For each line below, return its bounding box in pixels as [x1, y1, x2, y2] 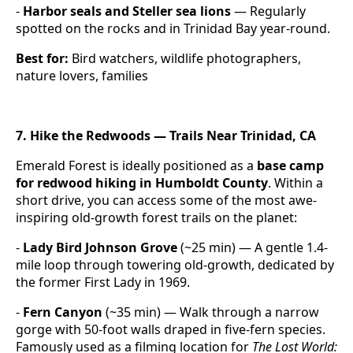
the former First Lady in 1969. [16, 273, 190, 292]
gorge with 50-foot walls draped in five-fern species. [16, 321, 325, 339]
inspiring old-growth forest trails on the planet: [16, 209, 297, 227]
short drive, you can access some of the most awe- [16, 191, 317, 210]
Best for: [16, 50, 69, 68]
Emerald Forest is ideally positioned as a [16, 157, 257, 175]
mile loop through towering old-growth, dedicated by [16, 256, 334, 274]
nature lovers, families [16, 67, 148, 85]
